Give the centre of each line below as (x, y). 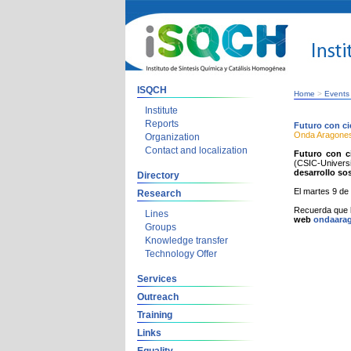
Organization (172, 137)
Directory (158, 175)
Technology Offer (181, 254)
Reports (162, 124)
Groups (161, 227)
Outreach (158, 297)
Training (155, 315)
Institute (161, 110)
